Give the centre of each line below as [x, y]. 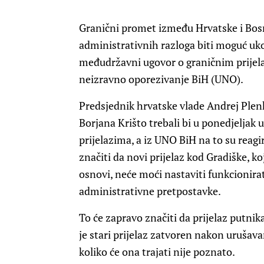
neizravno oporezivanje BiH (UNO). [161, 79]
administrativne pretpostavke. [150, 191]
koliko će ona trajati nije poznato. [157, 252]
